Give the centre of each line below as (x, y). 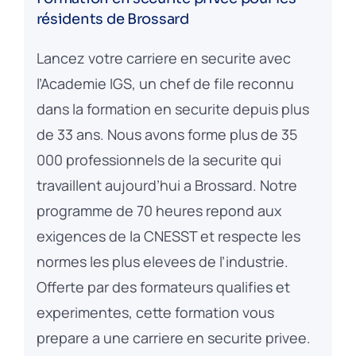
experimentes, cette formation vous (155, 312)
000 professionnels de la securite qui (159, 159)
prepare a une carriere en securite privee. (173, 337)
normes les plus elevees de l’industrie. (162, 261)
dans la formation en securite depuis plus (172, 108)
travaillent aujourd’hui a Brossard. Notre (166, 185)
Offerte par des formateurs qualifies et (163, 286)
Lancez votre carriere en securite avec (163, 58)
